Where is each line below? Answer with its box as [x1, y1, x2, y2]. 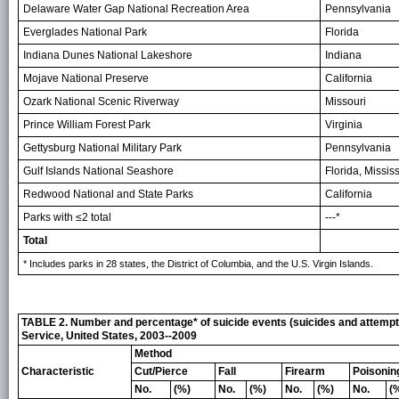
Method [134, 346, 172, 360]
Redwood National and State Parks [23, 187, 193, 200]
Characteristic [20, 364, 94, 378]
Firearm [284, 364, 325, 378]
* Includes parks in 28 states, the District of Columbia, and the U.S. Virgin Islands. [23, 257, 373, 269]
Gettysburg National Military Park [23, 141, 182, 154]
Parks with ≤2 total [23, 210, 111, 224]
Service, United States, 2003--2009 [20, 329, 197, 342]
